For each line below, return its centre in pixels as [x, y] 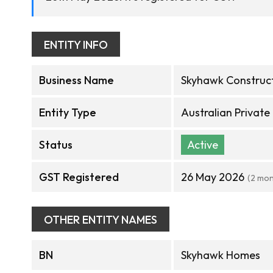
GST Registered [79, 177]
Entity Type [68, 112]
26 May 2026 [213, 177]
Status [56, 145]
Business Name [76, 80]
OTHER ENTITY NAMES [101, 220]
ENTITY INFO [76, 45]
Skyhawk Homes [221, 255]
